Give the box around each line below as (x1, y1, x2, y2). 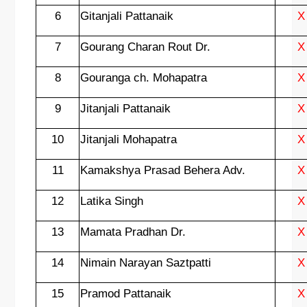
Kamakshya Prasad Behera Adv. (80, 163, 246, 177)
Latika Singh (80, 194, 144, 208)
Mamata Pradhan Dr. (80, 225, 186, 238)
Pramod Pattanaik (80, 286, 172, 300)
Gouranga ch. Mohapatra (80, 71, 208, 84)
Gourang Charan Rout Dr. (80, 40, 211, 53)
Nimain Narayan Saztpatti (80, 256, 212, 269)
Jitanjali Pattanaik (80, 101, 171, 115)
